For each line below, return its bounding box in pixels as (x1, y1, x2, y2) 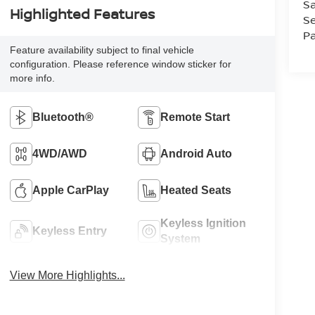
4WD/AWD (32, 148, 87, 160)
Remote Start (160, 111, 231, 124)
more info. (9, 72, 55, 84)
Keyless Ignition (160, 217, 247, 230)
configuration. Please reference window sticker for (9, 58, 231, 70)
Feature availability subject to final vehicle (9, 44, 194, 56)
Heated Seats (160, 184, 232, 197)
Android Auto (160, 148, 233, 160)
